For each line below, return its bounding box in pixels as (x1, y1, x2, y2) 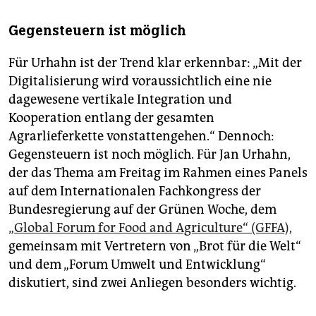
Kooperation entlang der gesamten (8, 109, 214, 126)
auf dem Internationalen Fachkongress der (8, 183, 261, 199)
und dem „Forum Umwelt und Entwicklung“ (8, 256, 266, 272)
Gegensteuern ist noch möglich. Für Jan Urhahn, (8, 146, 291, 162)
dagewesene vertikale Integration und (8, 91, 232, 107)
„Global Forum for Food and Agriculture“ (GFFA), (8, 219, 292, 236)
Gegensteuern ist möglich (8, 21, 186, 39)
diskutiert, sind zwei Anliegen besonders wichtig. (8, 274, 296, 291)
